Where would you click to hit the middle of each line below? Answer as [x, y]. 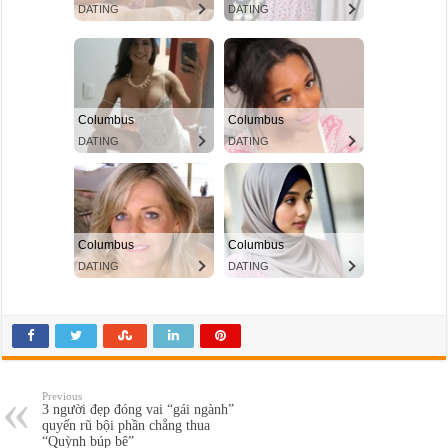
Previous [62, 396]
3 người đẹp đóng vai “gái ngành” [138, 410]
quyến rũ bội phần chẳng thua [126, 426]
